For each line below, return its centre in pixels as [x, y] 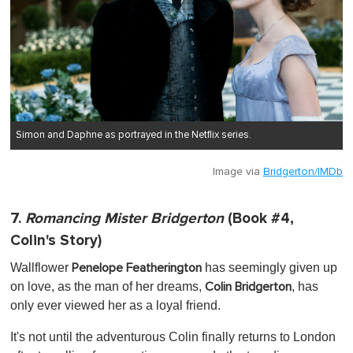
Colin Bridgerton [248, 286]
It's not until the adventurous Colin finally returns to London [173, 336]
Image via [238, 171]
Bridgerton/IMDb [303, 171]
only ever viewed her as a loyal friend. [115, 305]
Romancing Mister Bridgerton [124, 218]
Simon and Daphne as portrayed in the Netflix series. [134, 135]
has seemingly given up [269, 267]
